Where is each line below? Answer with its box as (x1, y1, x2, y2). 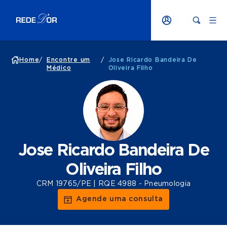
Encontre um (47, 57, 90, 63)
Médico (47, 65, 71, 71)
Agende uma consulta (76, 196, 163, 203)
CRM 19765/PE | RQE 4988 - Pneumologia (36, 180, 191, 187)
